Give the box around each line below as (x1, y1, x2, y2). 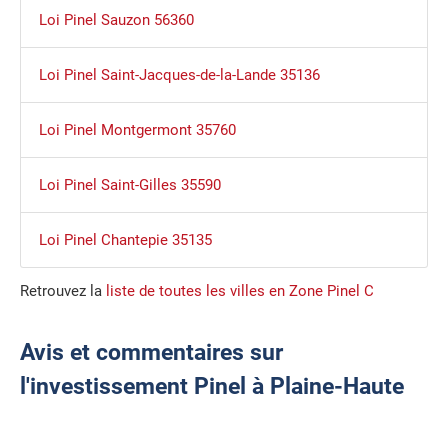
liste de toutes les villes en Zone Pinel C (106, 282, 374, 301)
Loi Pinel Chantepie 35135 (38, 231, 212, 250)
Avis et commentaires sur (20, 338, 283, 366)
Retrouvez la (20, 282, 106, 301)
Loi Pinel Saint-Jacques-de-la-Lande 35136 (38, 66, 320, 85)
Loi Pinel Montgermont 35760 (38, 121, 236, 140)
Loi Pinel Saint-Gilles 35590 (38, 176, 221, 195)
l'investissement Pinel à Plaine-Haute (20, 372, 404, 400)
